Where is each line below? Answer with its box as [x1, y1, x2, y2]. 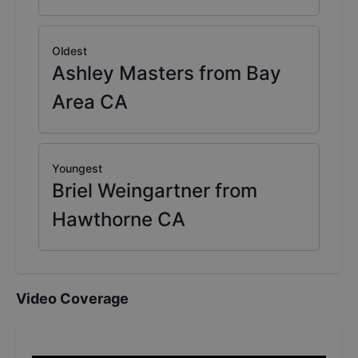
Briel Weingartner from [52, 179, 257, 203]
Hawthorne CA [52, 208, 185, 232]
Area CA [52, 90, 128, 114]
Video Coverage [16, 290, 129, 308]
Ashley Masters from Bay [52, 62, 281, 86]
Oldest [52, 44, 87, 58]
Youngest [52, 161, 102, 176]
